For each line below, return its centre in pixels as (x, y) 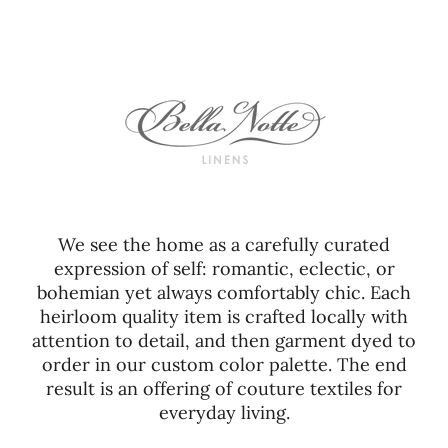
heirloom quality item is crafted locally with (224, 317)
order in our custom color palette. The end (224, 365)
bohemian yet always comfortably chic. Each (224, 293)
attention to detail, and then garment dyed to (224, 341)
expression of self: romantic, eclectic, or (224, 269)
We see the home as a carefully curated (224, 245)
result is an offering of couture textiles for (224, 389)
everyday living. (224, 413)
